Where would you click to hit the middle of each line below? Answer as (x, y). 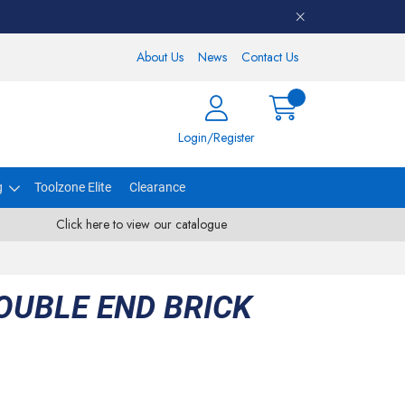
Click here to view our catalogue (141, 224)
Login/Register (217, 137)
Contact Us (270, 57)
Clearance (157, 187)
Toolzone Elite (72, 187)
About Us (160, 57)
